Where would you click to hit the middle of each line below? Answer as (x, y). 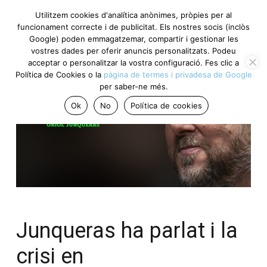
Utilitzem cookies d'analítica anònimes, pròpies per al (133, 15)
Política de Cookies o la (59, 74)
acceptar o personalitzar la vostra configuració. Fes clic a (133, 63)
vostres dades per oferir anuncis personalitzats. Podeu (133, 51)
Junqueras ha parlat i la (127, 230)
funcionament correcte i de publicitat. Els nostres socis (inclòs (133, 27)
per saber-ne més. (133, 86)
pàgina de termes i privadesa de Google (178, 74)
